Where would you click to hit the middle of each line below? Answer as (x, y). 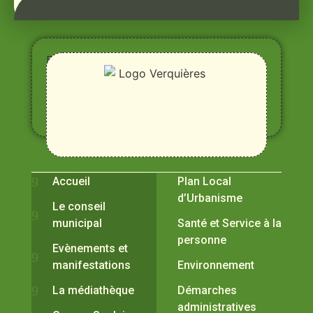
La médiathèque (93, 291)
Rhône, (63, 78)
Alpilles (65, 94)
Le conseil (79, 207)
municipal (77, 224)
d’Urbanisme (210, 198)
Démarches (207, 291)
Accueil (71, 182)
